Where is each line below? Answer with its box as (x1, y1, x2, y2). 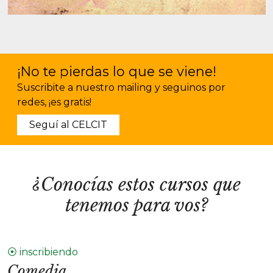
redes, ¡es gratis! (17, 96, 91, 108)
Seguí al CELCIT (29, 119, 107, 130)
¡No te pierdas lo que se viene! (17, 63, 216, 79)
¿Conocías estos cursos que (32, 174, 241, 196)
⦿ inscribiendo (7, 246, 78, 258)
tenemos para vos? (65, 194, 208, 216)
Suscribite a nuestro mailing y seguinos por (17, 82, 225, 93)
